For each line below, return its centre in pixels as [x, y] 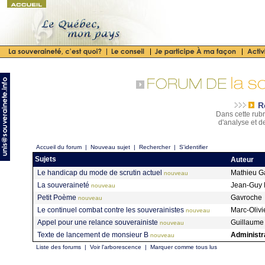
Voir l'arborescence [116, 247]
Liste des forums [59, 247]
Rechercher [155, 147]
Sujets [45, 159]
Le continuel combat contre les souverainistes [111, 210]
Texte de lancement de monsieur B [93, 235]
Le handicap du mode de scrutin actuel [100, 172]
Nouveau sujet [110, 147]
